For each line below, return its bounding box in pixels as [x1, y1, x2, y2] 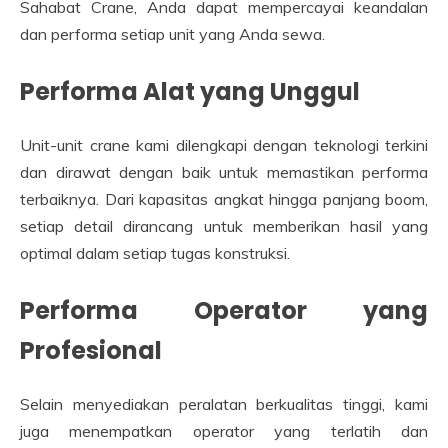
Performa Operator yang [20, 294, 428, 328]
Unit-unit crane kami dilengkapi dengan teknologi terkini [20, 135, 428, 156]
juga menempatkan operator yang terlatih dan [20, 421, 428, 442]
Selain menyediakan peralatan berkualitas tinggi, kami [20, 394, 428, 415]
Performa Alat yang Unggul [20, 75, 360, 109]
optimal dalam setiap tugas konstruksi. [20, 243, 290, 264]
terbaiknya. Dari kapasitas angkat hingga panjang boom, [20, 189, 428, 210]
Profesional [20, 334, 162, 368]
